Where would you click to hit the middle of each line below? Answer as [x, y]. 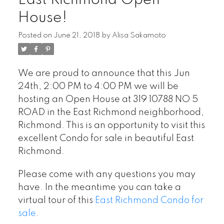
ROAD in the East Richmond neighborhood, [111, 112]
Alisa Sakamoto [139, 35]
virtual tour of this [56, 200]
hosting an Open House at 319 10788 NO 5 [108, 99]
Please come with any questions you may [106, 174]
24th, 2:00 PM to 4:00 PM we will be [98, 86]
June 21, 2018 [76, 35]
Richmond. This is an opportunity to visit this [111, 125]
